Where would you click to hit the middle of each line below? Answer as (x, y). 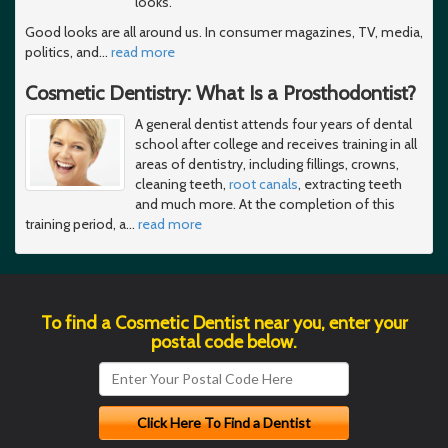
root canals (263, 183)
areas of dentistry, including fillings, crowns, (267, 163)
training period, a (75, 223)
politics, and (62, 51)
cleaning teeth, (182, 183)
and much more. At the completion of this (265, 203)
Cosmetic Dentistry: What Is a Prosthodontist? (220, 92)
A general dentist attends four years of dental (273, 123)
